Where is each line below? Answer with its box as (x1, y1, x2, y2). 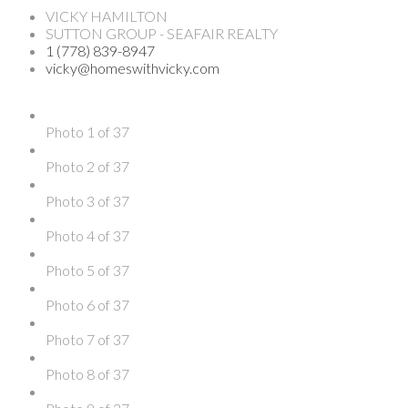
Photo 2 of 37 (46, 157, 129, 175)
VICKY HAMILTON (46, 6, 168, 25)
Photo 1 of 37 (46, 122, 129, 140)
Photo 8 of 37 (46, 364, 129, 382)
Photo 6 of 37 (46, 295, 129, 313)
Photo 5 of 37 (46, 260, 129, 279)
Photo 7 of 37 (46, 330, 129, 348)
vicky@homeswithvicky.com (46, 58, 219, 76)
